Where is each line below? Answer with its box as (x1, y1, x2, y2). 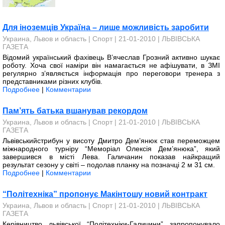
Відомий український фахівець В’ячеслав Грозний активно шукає (3, 53, 220, 61)
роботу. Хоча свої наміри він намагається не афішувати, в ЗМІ (3, 61, 220, 69)
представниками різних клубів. (3, 77, 102, 85)
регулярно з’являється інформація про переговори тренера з (3, 69, 220, 77)
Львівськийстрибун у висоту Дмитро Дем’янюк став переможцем (3, 137, 220, 145)
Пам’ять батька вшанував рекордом (3, 106, 148, 115)
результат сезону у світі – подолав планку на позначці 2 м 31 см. (3, 161, 215, 169)
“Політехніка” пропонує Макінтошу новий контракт (3, 190, 207, 198)
